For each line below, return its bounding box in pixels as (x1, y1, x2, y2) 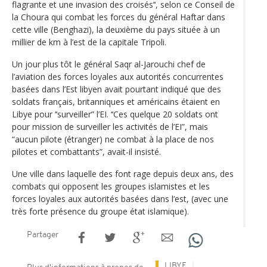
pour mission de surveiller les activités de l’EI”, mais (12, 120, 208, 132)
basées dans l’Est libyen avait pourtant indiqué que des (12, 83, 221, 95)
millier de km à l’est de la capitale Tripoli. (12, 36, 166, 48)
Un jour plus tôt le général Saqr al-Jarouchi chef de (12, 58, 206, 70)
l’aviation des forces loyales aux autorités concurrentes (12, 70, 223, 82)
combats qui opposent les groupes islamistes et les (12, 180, 210, 192)
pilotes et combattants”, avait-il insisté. (12, 145, 161, 157)
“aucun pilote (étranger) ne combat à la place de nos (12, 133, 214, 145)
